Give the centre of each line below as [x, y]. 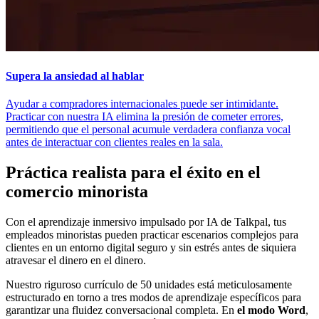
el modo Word [271, 310]
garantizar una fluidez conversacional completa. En [121, 310]
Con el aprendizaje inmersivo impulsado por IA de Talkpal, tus [146, 221]
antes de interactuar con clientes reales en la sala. [114, 142]
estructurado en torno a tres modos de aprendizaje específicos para [153, 297]
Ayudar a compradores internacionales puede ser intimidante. [142, 103]
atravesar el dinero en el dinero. [76, 260]
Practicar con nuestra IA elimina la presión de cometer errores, [145, 116]
